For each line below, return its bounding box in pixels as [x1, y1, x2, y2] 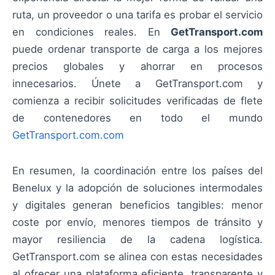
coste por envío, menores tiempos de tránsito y [12, 215, 263, 228]
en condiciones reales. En [12, 25, 171, 38]
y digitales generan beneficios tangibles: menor [12, 198, 263, 211]
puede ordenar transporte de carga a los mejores [12, 42, 263, 55]
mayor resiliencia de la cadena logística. [12, 233, 263, 246]
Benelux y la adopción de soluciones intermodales [12, 181, 263, 194]
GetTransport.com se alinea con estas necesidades [12, 250, 263, 263]
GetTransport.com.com [12, 128, 124, 141]
